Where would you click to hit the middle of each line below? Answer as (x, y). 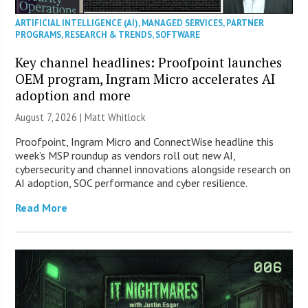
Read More (42, 208)
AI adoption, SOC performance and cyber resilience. (132, 183)
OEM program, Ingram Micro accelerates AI (145, 79)
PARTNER (245, 23)
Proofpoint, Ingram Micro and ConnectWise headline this (145, 142)
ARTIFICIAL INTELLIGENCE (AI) (77, 23)
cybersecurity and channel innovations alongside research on (153, 169)
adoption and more (73, 96)
